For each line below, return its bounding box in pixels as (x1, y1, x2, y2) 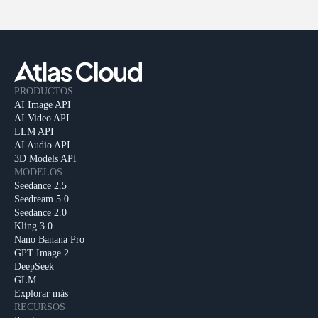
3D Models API (14, 153, 77, 164)
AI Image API (14, 99, 71, 110)
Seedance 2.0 (14, 207, 67, 218)
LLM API (14, 126, 54, 137)
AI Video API (14, 112, 70, 124)
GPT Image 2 (14, 247, 69, 258)
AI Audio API (14, 139, 70, 150)
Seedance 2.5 (14, 180, 67, 191)
